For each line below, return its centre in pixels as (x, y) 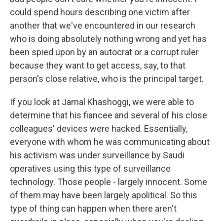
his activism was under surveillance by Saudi (97, 155)
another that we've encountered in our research (103, 25)
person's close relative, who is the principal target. (107, 79)
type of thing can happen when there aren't (93, 208)
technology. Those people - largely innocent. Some (109, 182)
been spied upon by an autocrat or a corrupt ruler (104, 52)
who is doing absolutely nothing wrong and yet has (108, 39)
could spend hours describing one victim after (100, 12)
